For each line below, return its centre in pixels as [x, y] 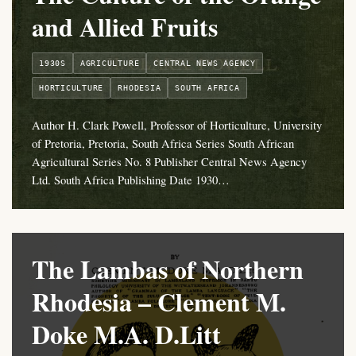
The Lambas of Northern [168, 269]
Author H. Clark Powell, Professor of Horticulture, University [177, 125]
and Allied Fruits [125, 27]
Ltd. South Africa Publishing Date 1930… [131, 180]
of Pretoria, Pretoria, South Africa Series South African [163, 143]
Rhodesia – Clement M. [159, 302]
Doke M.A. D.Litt [126, 335]
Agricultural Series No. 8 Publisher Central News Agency [169, 162]
